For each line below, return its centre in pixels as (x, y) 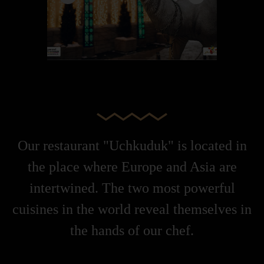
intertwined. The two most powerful (132, 188)
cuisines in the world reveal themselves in (132, 209)
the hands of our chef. (132, 231)
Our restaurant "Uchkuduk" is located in (132, 146)
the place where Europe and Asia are (132, 167)
